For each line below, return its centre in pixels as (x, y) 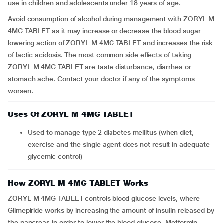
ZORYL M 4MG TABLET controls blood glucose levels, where (104, 198)
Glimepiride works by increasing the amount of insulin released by (111, 210)
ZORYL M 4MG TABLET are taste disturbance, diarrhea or (100, 67)
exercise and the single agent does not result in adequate (119, 145)
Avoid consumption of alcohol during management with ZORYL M (111, 19)
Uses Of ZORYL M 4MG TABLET (71, 114)
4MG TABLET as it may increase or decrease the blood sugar (104, 31)
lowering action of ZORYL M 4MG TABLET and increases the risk (111, 43)
